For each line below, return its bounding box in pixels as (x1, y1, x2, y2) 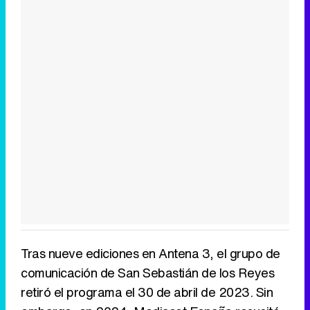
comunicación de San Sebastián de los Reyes (21, 263, 274, 282)
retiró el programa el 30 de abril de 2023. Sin (21, 282, 273, 302)
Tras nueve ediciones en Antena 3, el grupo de (21, 244, 280, 263)
